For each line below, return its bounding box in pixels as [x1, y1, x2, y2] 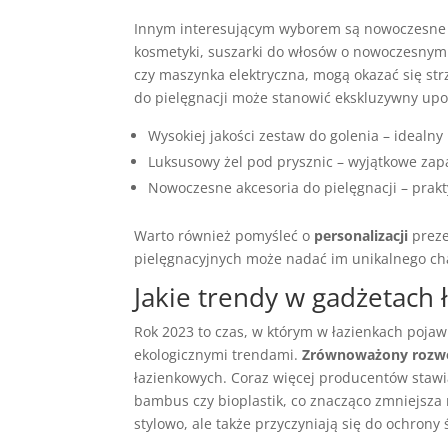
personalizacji [314, 226, 409, 245]
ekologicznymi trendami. [134, 345, 303, 364]
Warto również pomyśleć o [134, 226, 315, 245]
